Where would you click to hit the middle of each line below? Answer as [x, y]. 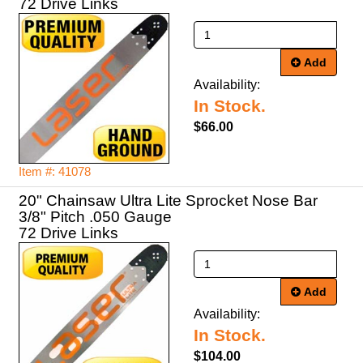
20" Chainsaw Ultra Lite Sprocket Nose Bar [168, 201]
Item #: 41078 [55, 172]
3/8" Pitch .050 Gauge [95, 217]
